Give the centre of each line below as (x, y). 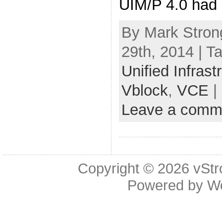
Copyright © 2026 (136, 168)
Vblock (144, 90)
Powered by (167, 185)
